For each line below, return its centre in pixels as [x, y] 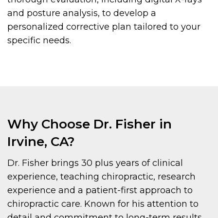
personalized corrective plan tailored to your [104, 27]
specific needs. [39, 41]
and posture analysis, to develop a [82, 13]
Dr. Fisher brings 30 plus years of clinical [95, 163]
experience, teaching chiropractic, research [101, 177]
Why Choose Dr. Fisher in [90, 124]
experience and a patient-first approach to [100, 191]
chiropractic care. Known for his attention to [103, 204]
